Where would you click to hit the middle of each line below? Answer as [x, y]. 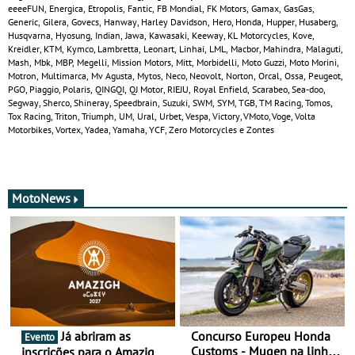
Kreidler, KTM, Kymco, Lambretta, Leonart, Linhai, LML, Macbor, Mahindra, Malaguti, [176, 48]
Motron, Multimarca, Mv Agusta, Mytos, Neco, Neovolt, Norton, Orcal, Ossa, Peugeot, [176, 75]
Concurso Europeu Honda [261, 336]
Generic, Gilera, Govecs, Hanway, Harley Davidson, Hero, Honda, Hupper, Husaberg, [173, 21]
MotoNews [41, 198]
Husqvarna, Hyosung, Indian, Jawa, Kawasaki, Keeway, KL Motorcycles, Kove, [161, 35]
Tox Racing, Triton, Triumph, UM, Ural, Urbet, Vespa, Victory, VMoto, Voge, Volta [162, 116]
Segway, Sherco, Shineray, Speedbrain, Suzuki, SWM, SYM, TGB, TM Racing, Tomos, [170, 102]
